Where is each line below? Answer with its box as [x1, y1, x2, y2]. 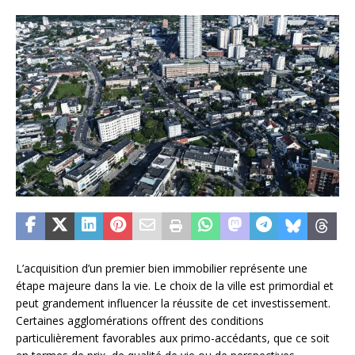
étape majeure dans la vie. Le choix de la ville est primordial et [16, 277, 334, 293]
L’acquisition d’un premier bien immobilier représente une [16, 260, 307, 276]
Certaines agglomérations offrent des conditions [16, 312, 264, 328]
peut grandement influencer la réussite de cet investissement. [16, 295, 330, 311]
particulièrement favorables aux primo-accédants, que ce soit [16, 330, 330, 345]
